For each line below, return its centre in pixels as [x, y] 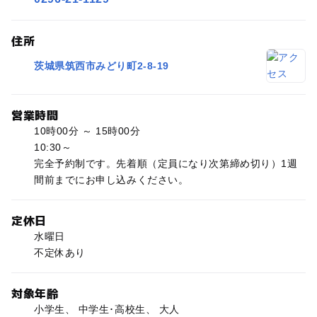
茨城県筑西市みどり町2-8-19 [101, 65]
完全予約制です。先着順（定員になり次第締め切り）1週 [166, 164]
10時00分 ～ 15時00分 [87, 131]
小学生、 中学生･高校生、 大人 [106, 310]
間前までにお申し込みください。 [111, 180]
